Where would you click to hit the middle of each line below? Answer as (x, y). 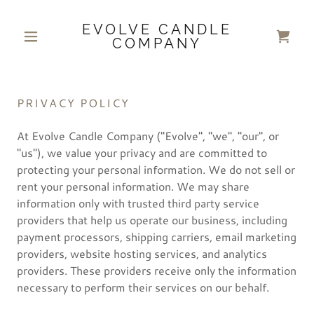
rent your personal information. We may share (133, 186)
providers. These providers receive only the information (157, 270)
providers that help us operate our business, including (152, 220)
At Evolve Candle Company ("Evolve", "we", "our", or (148, 136)
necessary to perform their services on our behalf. (143, 287)
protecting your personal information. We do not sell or (156, 169)
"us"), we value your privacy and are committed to (142, 152)
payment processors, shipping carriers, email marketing (157, 237)
